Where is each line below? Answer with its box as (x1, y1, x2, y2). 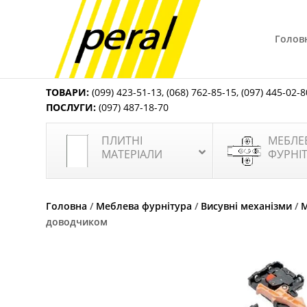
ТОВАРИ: (46, 86, 90, 99)
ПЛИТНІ (101, 133, 143, 148)
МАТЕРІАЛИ (101, 147, 163, 162)
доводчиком (46, 215, 108, 228)
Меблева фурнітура (96, 199, 193, 212)
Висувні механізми (201, 199, 293, 212)
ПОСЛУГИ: (46, 101, 97, 114)
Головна (46, 199, 88, 212)
